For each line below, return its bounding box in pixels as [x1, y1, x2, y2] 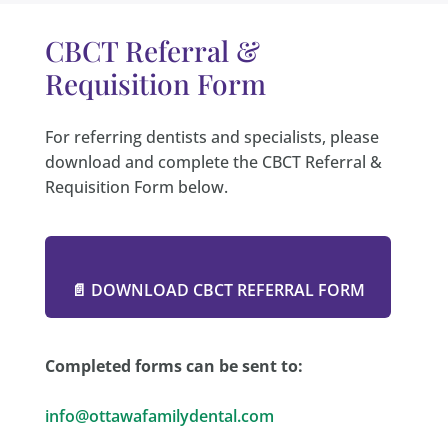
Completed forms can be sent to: [44, 355, 303, 377]
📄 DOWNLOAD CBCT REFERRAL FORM [70, 279, 365, 301]
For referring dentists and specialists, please [44, 126, 379, 148]
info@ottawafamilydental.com [44, 405, 274, 427]
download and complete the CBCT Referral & [44, 151, 382, 173]
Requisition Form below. [44, 176, 228, 198]
